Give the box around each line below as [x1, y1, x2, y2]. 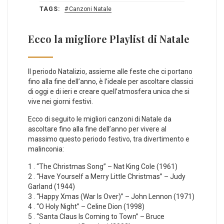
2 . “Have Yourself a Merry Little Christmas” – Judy [28, 172, 185, 181]
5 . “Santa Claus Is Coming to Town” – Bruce [28, 212, 164, 221]
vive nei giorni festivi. [28, 97, 93, 106]
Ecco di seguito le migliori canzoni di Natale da [28, 115, 171, 123]
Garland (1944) [28, 182, 75, 191]
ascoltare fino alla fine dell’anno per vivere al [28, 125, 166, 133]
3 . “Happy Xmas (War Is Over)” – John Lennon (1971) [28, 192, 194, 201]
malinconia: [28, 145, 64, 153]
